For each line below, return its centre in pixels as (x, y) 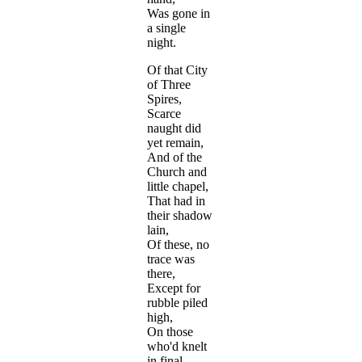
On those (170, 332)
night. (162, 43)
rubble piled (177, 303)
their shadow (180, 216)
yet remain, (175, 143)
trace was (171, 259)
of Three (169, 85)
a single (166, 28)
